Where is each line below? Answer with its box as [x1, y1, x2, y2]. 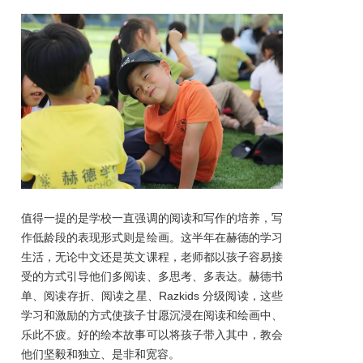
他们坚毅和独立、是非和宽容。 [21, 347, 180, 361]
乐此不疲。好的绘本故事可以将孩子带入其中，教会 [21, 327, 283, 341]
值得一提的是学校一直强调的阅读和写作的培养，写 [21, 211, 283, 224]
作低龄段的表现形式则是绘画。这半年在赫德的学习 [21, 230, 283, 244]
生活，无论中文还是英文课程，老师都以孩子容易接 [21, 250, 283, 263]
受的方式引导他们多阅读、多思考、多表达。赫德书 [21, 269, 283, 283]
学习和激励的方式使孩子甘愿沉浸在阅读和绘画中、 [21, 308, 283, 322]
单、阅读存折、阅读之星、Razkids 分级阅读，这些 [21, 288, 283, 302]
